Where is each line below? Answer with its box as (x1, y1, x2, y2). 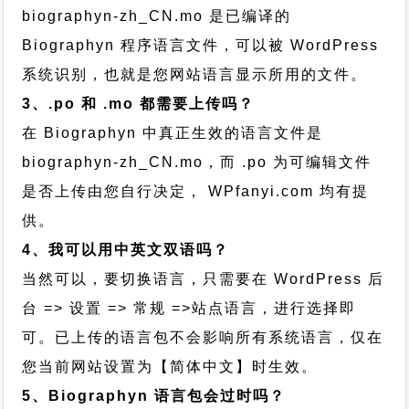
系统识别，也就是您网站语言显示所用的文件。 (22, 67, 368, 82)
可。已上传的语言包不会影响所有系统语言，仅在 (22, 330, 384, 345)
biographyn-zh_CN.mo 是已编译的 (22, 8, 292, 24)
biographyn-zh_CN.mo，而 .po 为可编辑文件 (22, 154, 372, 170)
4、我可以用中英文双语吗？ (22, 242, 230, 257)
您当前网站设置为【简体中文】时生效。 (22, 359, 319, 374)
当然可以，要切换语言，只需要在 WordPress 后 (22, 271, 385, 287)
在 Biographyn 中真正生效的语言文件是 (22, 125, 324, 141)
